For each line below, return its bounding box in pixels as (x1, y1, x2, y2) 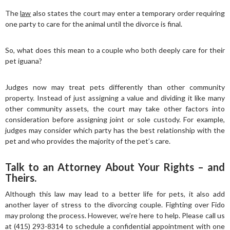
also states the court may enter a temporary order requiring (31, 9, 225, 17)
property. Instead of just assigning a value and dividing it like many (5, 93, 225, 102)
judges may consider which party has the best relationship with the (5, 126, 225, 135)
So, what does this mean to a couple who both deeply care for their (5, 46, 225, 54)
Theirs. (5, 171, 36, 184)
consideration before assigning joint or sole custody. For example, (5, 115, 225, 124)
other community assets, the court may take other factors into (5, 104, 225, 113)
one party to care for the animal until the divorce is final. (5, 20, 182, 28)
